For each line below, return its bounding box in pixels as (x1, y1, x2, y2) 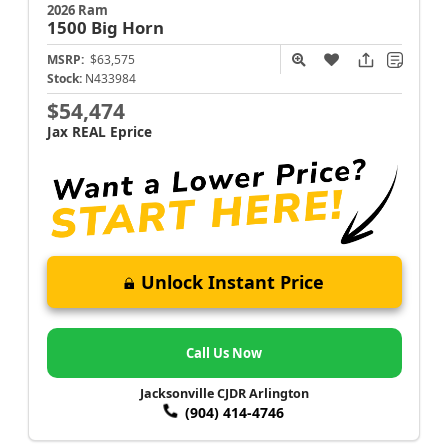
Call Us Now (186, 343, 262, 362)
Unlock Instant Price (141, 270, 324, 295)
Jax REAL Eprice (46, 122, 152, 142)
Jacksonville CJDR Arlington (139, 385, 309, 403)
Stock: (46, 70, 82, 88)
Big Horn (90, 16, 164, 40)
